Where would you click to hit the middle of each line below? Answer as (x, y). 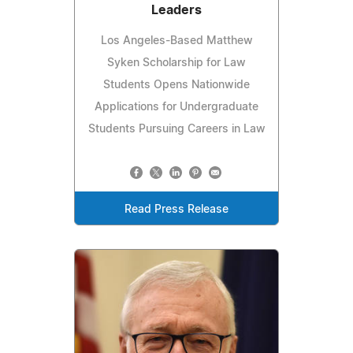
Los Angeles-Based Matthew (176, 41)
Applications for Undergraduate (176, 108)
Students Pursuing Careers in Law (176, 130)
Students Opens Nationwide (176, 85)
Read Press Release (176, 210)
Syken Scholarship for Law (176, 63)
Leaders (176, 11)
